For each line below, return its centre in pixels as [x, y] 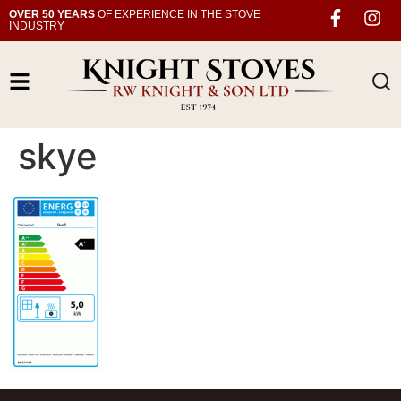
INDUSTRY [37, 26]
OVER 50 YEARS [52, 14]
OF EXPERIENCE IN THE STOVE [178, 14]
